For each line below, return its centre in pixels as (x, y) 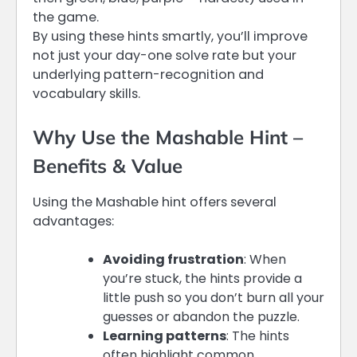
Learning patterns (165, 335)
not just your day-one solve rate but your (165, 55)
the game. (66, 17)
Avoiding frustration (173, 259)
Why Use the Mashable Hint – (168, 137)
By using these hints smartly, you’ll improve (170, 36)
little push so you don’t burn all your (214, 297)
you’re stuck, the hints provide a (202, 278)
